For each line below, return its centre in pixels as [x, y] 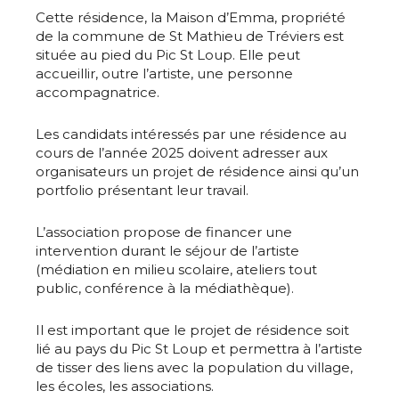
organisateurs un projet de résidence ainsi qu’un [197, 172]
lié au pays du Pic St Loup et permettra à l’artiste [199, 349]
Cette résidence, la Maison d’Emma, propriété [191, 18]
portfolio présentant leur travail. [142, 191]
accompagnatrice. [98, 93]
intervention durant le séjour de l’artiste [167, 251]
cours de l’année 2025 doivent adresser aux [182, 153]
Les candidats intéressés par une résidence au [191, 134]
